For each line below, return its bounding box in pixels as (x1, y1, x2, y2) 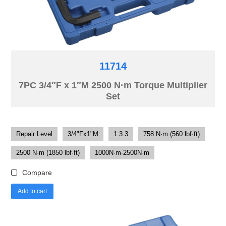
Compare (22, 168, 52, 177)
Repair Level (16, 130, 53, 138)
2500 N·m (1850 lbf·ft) (16, 148, 80, 156)
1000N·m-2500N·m (95, 148, 150, 156)
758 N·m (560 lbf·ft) (143, 130, 200, 138)
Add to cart (18, 187, 47, 195)
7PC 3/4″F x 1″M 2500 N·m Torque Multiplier (19, 80, 207, 90)
